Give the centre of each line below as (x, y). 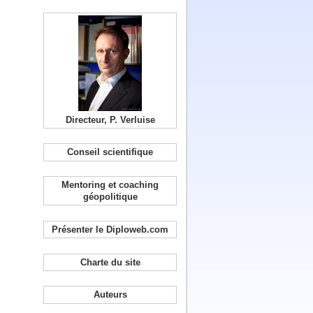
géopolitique (110, 197)
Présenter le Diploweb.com (110, 229)
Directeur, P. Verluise (110, 119)
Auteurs (110, 295)
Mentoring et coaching (110, 185)
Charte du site (110, 262)
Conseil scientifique (110, 152)
